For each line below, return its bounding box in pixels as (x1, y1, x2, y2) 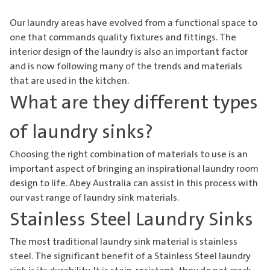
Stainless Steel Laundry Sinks (10, 209, 253, 231)
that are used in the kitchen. (10, 75, 129, 87)
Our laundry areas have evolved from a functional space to (10, 17, 257, 29)
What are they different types (10, 92, 258, 114)
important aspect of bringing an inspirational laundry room (10, 163, 259, 175)
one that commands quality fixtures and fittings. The (10, 32, 236, 43)
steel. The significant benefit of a (10, 251, 154, 262)
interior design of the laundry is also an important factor (10, 46, 248, 58)
